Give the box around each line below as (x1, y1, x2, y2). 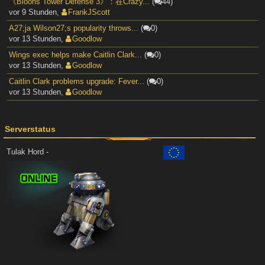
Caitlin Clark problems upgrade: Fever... (9, 77, 144, 86)
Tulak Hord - (7, 147, 51, 157)
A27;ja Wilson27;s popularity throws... (9, 24, 138, 33)
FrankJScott (68, 8, 110, 17)
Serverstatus (5, 124, 56, 134)
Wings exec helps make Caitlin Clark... (9, 50, 142, 59)
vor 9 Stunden (9, 8, 57, 17)
